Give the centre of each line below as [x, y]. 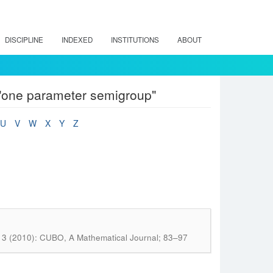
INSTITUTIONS [135, 40]
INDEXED [77, 40]
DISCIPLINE [24, 40]
